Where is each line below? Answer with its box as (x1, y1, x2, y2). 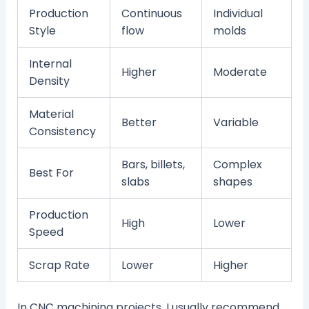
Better (121, 114, 157, 131)
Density (28, 73, 70, 90)
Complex (212, 157, 262, 173)
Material (28, 106, 74, 123)
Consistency (28, 123, 96, 140)
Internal (28, 56, 72, 72)
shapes (212, 174, 252, 190)
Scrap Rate (28, 257, 90, 274)
